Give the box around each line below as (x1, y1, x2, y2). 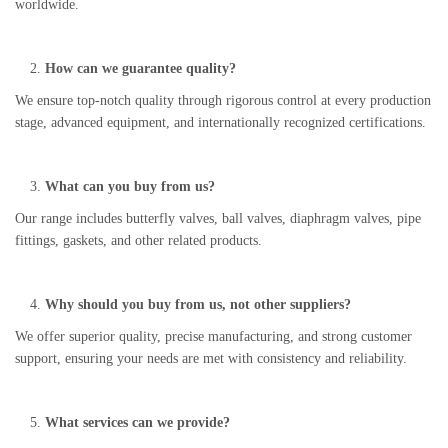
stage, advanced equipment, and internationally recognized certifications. (15, 115, 426, 130)
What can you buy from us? (45, 179, 215, 194)
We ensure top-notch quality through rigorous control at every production (15, 93, 431, 108)
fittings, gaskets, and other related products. (15, 233, 262, 248)
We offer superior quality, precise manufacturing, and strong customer (15, 329, 412, 344)
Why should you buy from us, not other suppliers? (45, 297, 351, 312)
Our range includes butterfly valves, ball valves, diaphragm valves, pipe (15, 211, 421, 226)
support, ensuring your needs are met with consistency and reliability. (15, 351, 407, 366)
